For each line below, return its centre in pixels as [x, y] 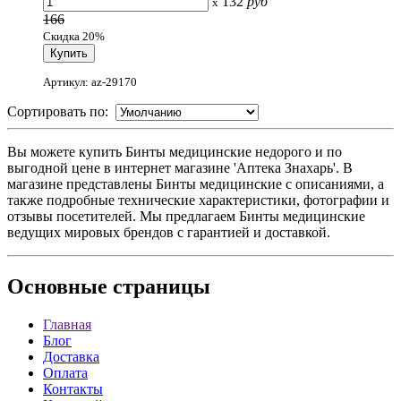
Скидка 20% [74, 37]
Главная [67, 324]
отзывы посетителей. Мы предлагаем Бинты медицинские [186, 216]
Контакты [73, 388]
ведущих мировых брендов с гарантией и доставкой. [169, 232]
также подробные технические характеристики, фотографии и [198, 200]
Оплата [65, 372]
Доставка [71, 356]
